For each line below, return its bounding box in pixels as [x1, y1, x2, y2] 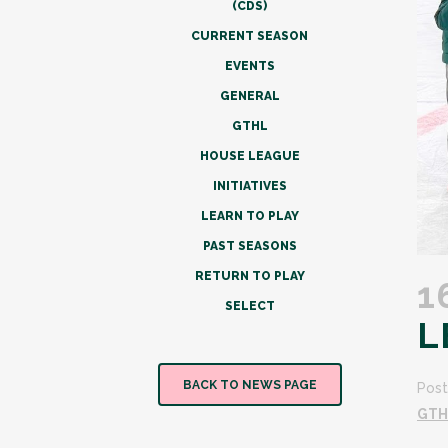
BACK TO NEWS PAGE [182, 378, 317, 392]
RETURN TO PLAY [194, 269, 305, 283]
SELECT [224, 299, 275, 313]
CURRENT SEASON [191, 29, 308, 43]
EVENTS [224, 59, 275, 73]
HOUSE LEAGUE [199, 149, 300, 163]
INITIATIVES [212, 179, 287, 193]
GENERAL [219, 89, 280, 103]
